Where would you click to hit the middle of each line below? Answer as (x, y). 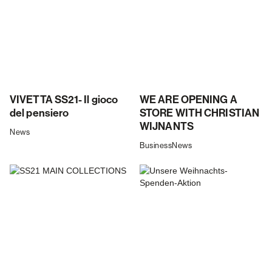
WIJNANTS (167, 127)
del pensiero (39, 114)
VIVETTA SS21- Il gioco (64, 100)
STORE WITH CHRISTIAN (200, 114)
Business (156, 146)
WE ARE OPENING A (189, 100)
